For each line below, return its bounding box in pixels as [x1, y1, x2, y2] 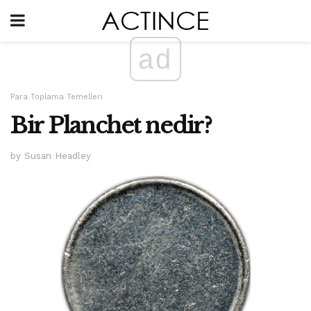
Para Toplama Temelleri [10, 92, 103, 101]
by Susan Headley [10, 150, 91, 161]
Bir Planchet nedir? [10, 112, 212, 140]
